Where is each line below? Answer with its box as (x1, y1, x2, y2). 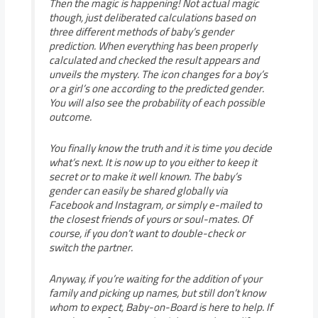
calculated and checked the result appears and (48, 50, 259, 71)
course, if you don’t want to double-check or (48, 223, 245, 244)
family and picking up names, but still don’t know (48, 283, 265, 304)
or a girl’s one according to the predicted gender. (48, 78, 264, 99)
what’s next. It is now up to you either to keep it (48, 152, 257, 173)
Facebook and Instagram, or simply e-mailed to (48, 194, 262, 216)
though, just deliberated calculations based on (48, 7, 256, 28)
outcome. (48, 106, 92, 128)
